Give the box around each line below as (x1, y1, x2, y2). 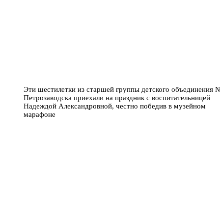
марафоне (24, 110, 55, 118)
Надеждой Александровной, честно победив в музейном (24, 102, 206, 110)
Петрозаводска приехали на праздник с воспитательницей (24, 93, 210, 102)
